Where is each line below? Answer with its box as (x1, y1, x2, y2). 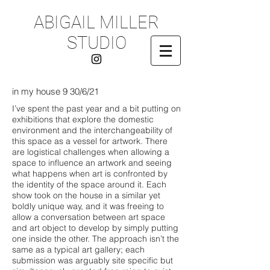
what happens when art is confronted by (12, 168, 168, 179)
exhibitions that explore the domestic (12, 114, 154, 125)
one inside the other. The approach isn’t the (12, 233, 179, 244)
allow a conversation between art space (12, 212, 165, 222)
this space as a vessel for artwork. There (12, 136, 168, 146)
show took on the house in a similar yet (12, 190, 160, 201)
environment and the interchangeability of (12, 125, 172, 136)
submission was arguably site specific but (12, 255, 173, 266)
